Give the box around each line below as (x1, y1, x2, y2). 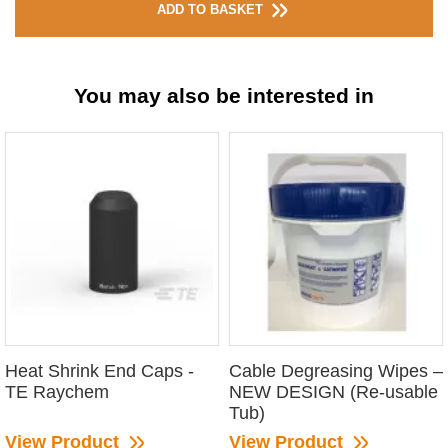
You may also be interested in (74, 83, 374, 107)
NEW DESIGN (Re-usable (229, 381, 438, 402)
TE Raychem (5, 381, 109, 402)
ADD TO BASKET (156, 2, 267, 18)
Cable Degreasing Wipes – (229, 360, 443, 381)
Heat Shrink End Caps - (5, 360, 194, 381)
